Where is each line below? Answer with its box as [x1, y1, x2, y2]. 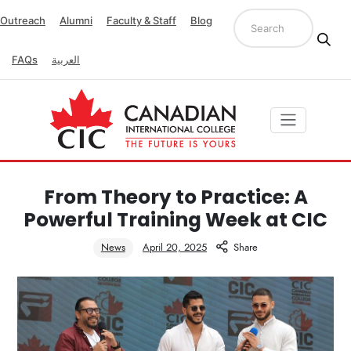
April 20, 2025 [143, 241, 207, 255]
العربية [52, 53, 80, 66]
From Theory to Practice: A [43, 183, 308, 212]
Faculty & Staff [107, 14, 176, 27]
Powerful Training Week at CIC [24, 206, 327, 234]
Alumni [60, 14, 92, 27]
